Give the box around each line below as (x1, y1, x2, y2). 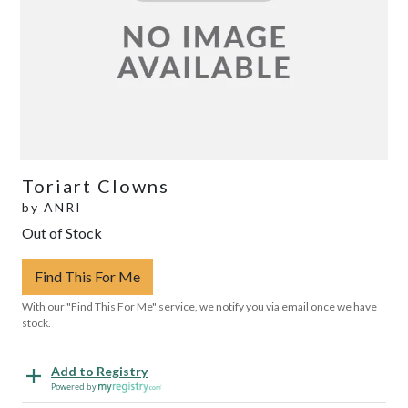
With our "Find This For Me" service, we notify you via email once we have (22, 299, 377, 313)
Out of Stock (22, 223, 102, 241)
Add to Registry (51, 362, 148, 379)
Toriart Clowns (22, 174, 169, 197)
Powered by (51, 380, 98, 393)
